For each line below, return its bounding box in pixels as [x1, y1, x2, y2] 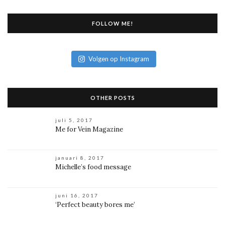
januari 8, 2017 [55, 155, 104, 161]
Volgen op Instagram [88, 55, 150, 63]
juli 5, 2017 [55, 117, 93, 123]
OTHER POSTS [90, 94, 135, 101]
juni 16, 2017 [55, 192, 98, 198]
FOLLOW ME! [92, 20, 133, 27]
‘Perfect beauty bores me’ [55, 200, 135, 209]
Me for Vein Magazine [55, 125, 123, 134]
